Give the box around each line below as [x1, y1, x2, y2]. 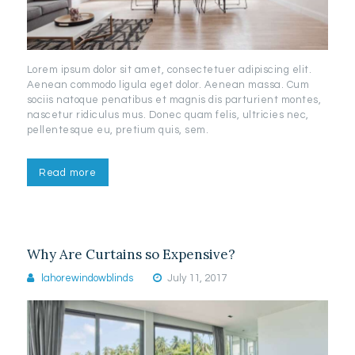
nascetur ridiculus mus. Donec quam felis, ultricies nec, [26, 109, 309, 121]
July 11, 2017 [166, 273, 227, 284]
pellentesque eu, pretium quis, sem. [26, 124, 209, 136]
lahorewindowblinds [39, 273, 136, 284]
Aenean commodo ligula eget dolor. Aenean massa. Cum [26, 79, 310, 91]
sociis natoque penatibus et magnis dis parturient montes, [26, 94, 322, 106]
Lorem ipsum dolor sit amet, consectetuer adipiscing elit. [26, 64, 312, 76]
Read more [38, 167, 97, 179]
